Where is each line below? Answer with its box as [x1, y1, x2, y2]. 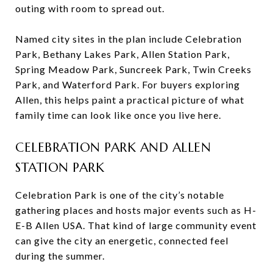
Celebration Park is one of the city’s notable [15, 188, 224, 200]
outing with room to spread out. [15, 2, 165, 14]
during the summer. [15, 249, 105, 261]
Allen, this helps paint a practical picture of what [15, 93, 244, 105]
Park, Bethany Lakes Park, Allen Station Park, [15, 48, 230, 60]
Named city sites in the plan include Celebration [15, 32, 242, 44]
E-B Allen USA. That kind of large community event [15, 219, 257, 231]
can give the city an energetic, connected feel [15, 234, 229, 246]
